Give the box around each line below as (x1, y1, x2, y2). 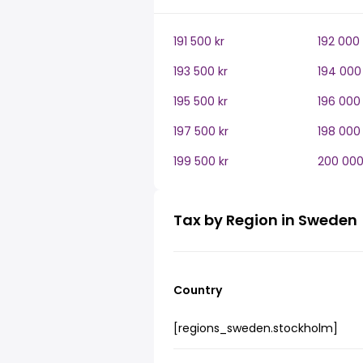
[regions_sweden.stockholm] (173, 320, 338, 336)
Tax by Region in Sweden (173, 210, 357, 230)
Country (173, 282, 222, 298)
